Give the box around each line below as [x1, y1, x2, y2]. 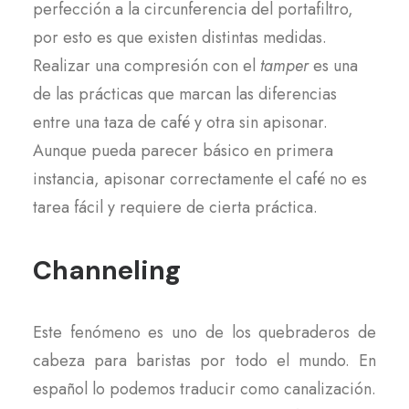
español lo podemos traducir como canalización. [33, 377, 376, 401]
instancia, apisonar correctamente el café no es [33, 167, 367, 191]
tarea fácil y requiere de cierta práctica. [33, 195, 318, 219]
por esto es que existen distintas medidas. [33, 26, 327, 49]
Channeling [33, 253, 181, 288]
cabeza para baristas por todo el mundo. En [33, 349, 376, 372]
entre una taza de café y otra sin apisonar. [33, 110, 328, 134]
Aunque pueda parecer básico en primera [33, 139, 333, 163]
